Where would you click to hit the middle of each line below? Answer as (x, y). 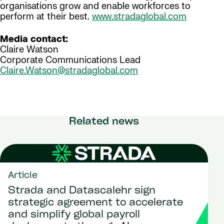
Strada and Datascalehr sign (82, 191)
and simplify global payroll (74, 215)
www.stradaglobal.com (139, 17)
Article (23, 176)
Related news (104, 122)
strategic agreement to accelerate (95, 203)
